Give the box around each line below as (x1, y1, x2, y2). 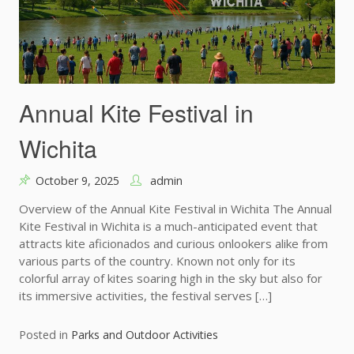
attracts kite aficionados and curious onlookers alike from (19, 235, 328, 251)
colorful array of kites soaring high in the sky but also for (19, 269, 322, 286)
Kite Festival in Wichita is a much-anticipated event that (19, 217, 318, 234)
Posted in (19, 326, 71, 342)
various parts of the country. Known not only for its (19, 252, 296, 269)
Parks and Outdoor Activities (71, 326, 218, 342)
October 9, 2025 (36, 172, 119, 188)
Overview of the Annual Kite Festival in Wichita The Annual (19, 200, 332, 217)
